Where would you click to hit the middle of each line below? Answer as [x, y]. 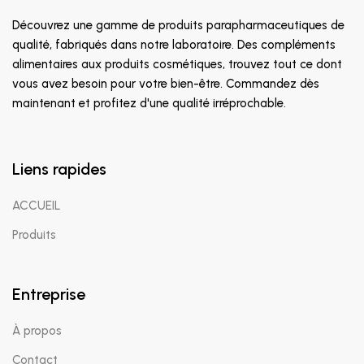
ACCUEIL [37, 206]
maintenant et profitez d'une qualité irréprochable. [149, 104]
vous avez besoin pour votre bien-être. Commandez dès [166, 84]
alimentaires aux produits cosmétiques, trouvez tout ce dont [177, 65]
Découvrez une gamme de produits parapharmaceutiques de [178, 26]
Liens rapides [59, 169]
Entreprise [49, 295]
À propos [37, 331]
